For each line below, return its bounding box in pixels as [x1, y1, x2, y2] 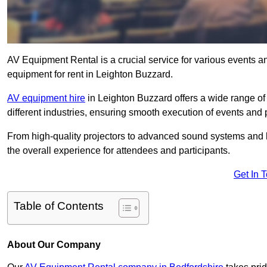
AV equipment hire [7, 93, 85, 104]
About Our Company [7, 240, 101, 250]
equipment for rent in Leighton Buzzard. [7, 69, 173, 80]
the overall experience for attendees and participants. [7, 145, 230, 156]
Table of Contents [14, 200, 104, 213]
